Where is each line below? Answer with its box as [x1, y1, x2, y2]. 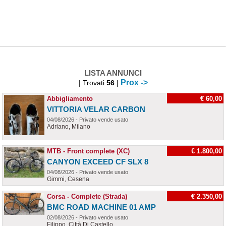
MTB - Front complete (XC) [47, 147, 130, 155]
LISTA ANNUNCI [84, 69, 142, 77]
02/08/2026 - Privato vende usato [47, 214, 128, 220]
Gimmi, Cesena [47, 176, 89, 183]
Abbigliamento [47, 95, 93, 102]
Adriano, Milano [47, 123, 90, 130]
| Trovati [78, 79, 106, 87]
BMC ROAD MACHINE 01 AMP [47, 203, 156, 211]
